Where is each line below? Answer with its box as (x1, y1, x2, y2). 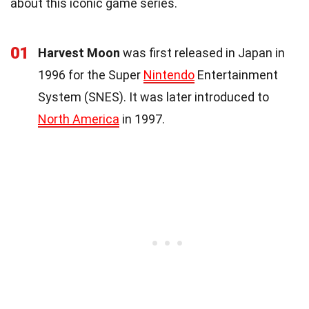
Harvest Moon (38, 46, 120, 61)
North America (38, 112, 119, 127)
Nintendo (143, 68, 195, 83)
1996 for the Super (38, 68, 143, 83)
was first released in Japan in (120, 46, 285, 61)
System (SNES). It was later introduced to (38, 90, 269, 105)
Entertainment (195, 68, 278, 83)
